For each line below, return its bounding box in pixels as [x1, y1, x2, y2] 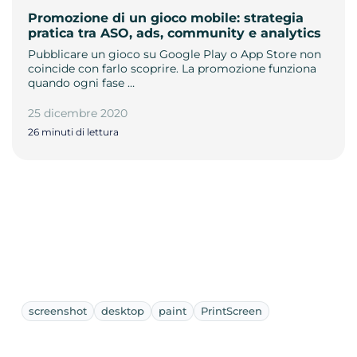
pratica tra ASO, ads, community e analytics [28, 25, 321, 41]
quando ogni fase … [28, 75, 135, 90]
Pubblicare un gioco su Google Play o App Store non [28, 46, 321, 61]
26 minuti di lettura [28, 125, 119, 138]
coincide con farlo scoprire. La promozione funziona [28, 61, 316, 76]
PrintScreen [201, 304, 262, 317]
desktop [101, 304, 144, 317]
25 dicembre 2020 [28, 105, 127, 120]
